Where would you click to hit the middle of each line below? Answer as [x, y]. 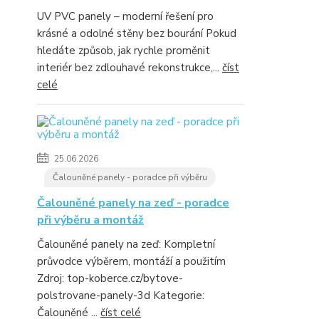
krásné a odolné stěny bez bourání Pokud [137, 33]
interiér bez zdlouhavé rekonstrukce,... [130, 67]
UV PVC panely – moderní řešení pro [125, 16]
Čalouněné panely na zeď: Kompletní [126, 244]
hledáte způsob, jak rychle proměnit [124, 50]
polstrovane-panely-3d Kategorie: [121, 295]
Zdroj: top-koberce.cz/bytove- [110, 278]
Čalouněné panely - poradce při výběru [130, 177]
